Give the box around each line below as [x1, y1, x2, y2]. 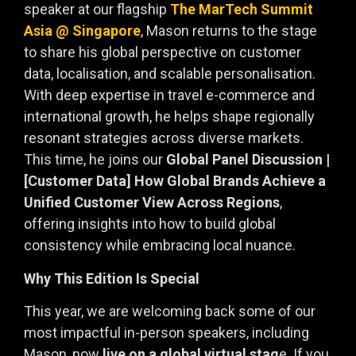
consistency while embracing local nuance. [24, 237, 296, 254]
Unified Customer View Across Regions [24, 194, 280, 211]
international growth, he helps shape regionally [24, 108, 315, 126]
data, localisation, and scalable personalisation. [24, 65, 315, 83]
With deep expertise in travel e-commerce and [24, 87, 315, 104]
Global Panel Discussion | [166, 151, 330, 168]
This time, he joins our [24, 151, 166, 168]
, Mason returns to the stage [141, 22, 317, 40]
